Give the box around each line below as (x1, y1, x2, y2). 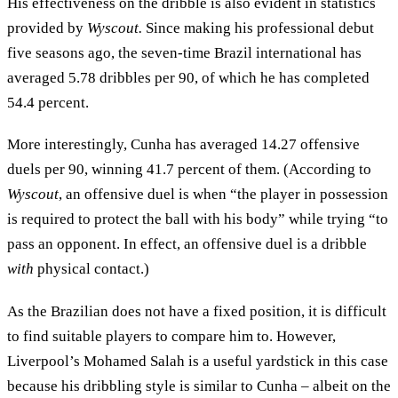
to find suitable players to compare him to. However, (7, 327, 336, 345)
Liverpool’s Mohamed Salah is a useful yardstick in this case (7, 352, 388, 370)
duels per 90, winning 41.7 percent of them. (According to (7, 161, 371, 179)
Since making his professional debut (142, 19, 374, 36)
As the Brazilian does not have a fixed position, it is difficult (7, 302, 386, 320)
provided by (7, 19, 87, 36)
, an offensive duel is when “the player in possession (59, 186, 388, 203)
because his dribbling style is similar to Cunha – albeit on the (7, 377, 391, 394)
